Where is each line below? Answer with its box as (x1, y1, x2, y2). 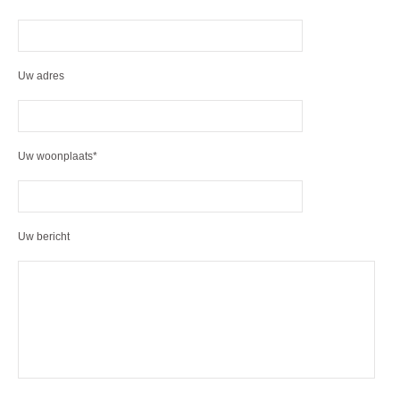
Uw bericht (18, 230, 70, 243)
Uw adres (18, 70, 64, 82)
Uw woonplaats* (18, 150, 97, 162)
